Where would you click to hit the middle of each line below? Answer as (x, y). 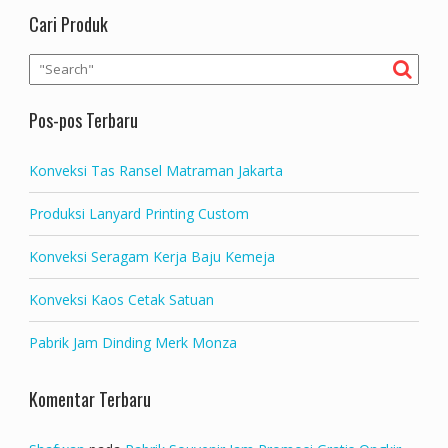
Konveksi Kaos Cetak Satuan (121, 299)
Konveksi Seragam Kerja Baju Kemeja (151, 256)
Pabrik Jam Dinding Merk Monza (132, 342)
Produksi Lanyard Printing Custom (138, 213)
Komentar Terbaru (89, 398)
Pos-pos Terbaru (83, 119)
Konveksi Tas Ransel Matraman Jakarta (155, 170)
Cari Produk (68, 23)
